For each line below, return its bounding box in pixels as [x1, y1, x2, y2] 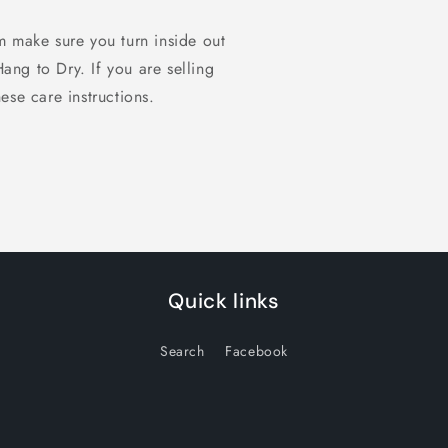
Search [159, 341, 205, 361]
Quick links [168, 287, 280, 314]
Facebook [225, 341, 289, 361]
